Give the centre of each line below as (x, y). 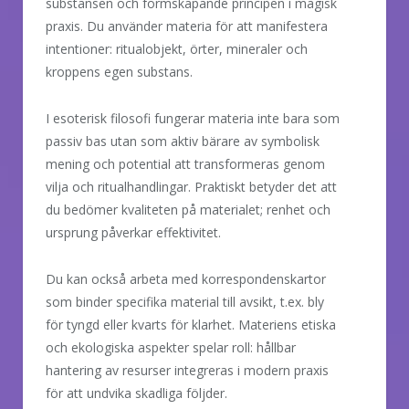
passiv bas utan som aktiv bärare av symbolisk (183, 142)
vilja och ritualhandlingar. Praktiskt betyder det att (191, 187)
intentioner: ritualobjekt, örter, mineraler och (177, 49)
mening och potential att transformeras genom (185, 164)
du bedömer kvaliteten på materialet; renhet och (188, 210)
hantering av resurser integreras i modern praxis (187, 371)
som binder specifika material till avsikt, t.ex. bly (185, 302)
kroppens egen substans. (119, 72)
